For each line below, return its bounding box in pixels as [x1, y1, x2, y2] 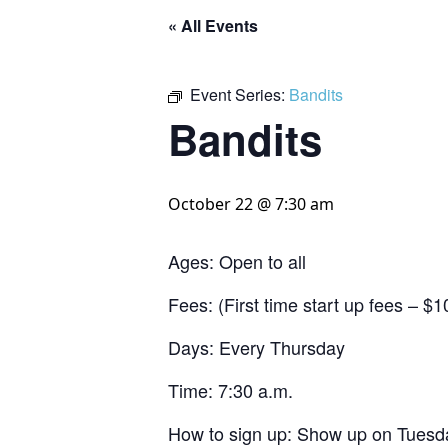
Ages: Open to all [168, 248, 306, 274]
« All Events [168, 14, 258, 37]
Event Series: [190, 83, 289, 106]
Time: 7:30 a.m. [168, 377, 293, 403]
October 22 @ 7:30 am [168, 193, 334, 215]
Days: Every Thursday [168, 334, 345, 360]
